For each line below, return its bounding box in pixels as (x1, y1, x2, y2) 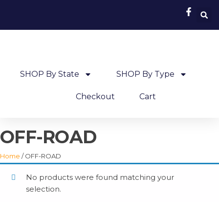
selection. (25, 184, 61, 194)
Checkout (75, 92, 115, 101)
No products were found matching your (25, 173, 174, 182)
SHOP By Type (116, 69, 175, 79)
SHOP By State (20, 69, 79, 79)
